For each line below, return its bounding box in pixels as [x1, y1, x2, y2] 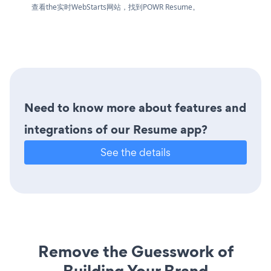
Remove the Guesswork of [38, 240, 233, 263]
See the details [100, 145, 171, 160]
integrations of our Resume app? [24, 121, 207, 139]
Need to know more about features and [24, 99, 246, 117]
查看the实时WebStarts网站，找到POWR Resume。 [31, 2, 200, 13]
